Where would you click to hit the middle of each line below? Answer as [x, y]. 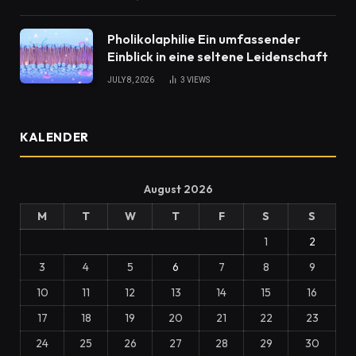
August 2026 [178, 190]
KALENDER [54, 137]
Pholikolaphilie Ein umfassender [204, 39]
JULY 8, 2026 [131, 80]
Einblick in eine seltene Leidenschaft [218, 57]
